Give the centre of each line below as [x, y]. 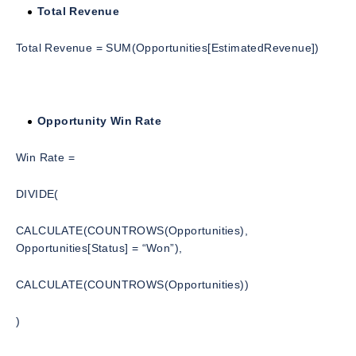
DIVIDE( [37, 194]
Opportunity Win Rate [99, 121]
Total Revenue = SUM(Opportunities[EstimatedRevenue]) [168, 48]
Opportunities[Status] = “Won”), [99, 248]
